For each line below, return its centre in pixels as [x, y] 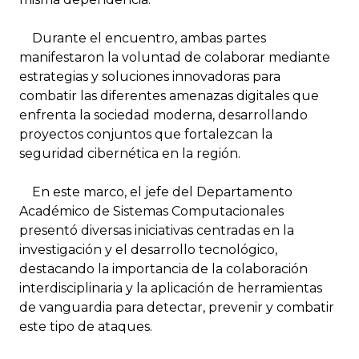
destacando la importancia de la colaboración [163, 269]
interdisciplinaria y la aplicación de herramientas [171, 288]
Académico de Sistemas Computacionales [151, 212]
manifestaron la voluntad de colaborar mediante [175, 58]
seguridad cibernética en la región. [130, 154]
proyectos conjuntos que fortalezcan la [146, 135]
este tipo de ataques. [86, 327]
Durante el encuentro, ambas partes [143, 38]
